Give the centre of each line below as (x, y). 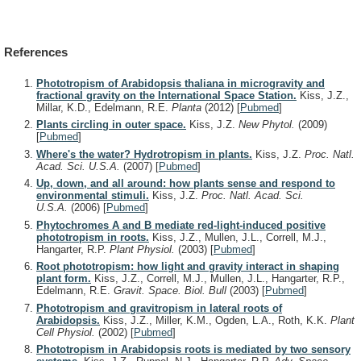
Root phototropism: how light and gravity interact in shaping (188, 267)
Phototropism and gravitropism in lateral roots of (159, 308)
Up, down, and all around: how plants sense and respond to (186, 184)
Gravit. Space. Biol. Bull (172, 291)
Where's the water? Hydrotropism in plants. (144, 154)
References (36, 52)
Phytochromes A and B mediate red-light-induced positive (181, 225)
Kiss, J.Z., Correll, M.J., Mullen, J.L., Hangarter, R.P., (218, 279)
